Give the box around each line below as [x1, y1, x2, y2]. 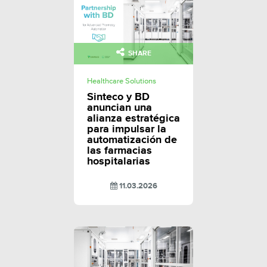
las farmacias [87, 145, 152, 156]
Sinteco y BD [87, 91, 150, 103]
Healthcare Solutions [87, 77, 156, 85]
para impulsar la [87, 123, 166, 135]
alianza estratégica [87, 113, 180, 124]
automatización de [87, 134, 177, 145]
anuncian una [87, 102, 152, 113]
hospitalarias [87, 156, 150, 167]
